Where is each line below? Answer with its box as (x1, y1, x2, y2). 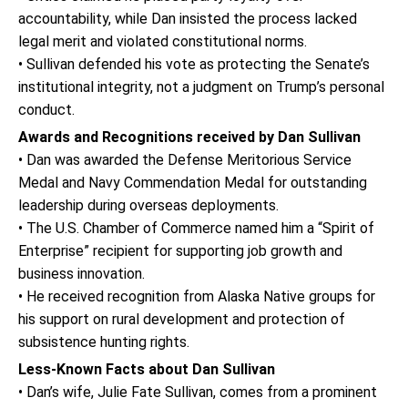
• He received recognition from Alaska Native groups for (18, 288, 375, 305)
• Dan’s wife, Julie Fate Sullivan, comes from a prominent (18, 383, 377, 401)
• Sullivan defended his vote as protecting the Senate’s (18, 56, 370, 73)
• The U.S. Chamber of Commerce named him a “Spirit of (18, 219, 374, 237)
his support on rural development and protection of (18, 311, 345, 328)
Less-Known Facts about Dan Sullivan (18, 361, 275, 378)
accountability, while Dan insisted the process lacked (18, 10, 357, 27)
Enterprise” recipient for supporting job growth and (18, 242, 342, 260)
